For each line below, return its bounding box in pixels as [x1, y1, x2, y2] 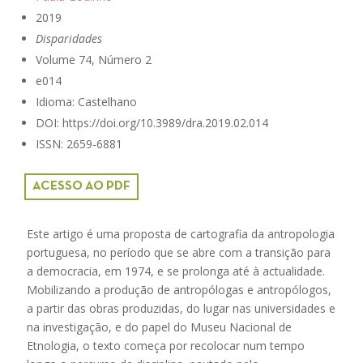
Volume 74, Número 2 [36, 51, 152, 67]
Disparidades [36, 30, 102, 46]
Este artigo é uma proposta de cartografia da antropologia [27, 225, 335, 241]
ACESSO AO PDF [32, 180, 130, 192]
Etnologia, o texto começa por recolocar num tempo [27, 337, 305, 353]
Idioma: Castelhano [36, 93, 137, 109]
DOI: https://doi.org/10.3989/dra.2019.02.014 [36, 114, 268, 130]
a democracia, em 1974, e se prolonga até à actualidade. [27, 263, 326, 279]
